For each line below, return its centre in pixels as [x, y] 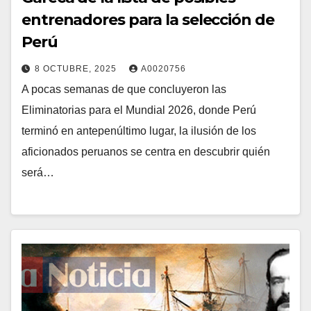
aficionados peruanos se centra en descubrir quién [146, 151]
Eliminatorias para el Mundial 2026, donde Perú [139, 110]
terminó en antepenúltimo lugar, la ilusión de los [139, 131]
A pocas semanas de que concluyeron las [124, 89]
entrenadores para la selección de [148, 19]
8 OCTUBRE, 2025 [77, 68]
